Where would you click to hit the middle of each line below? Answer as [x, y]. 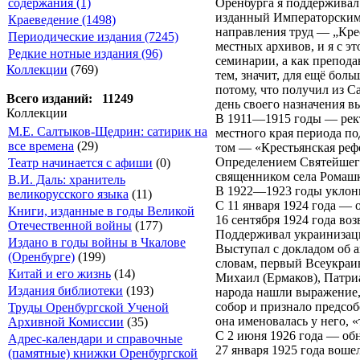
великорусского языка [68, 194]
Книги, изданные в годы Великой [101, 211]
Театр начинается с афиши [80, 163]
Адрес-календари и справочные [95, 339]
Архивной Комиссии [66, 322]
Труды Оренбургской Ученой [88, 307]
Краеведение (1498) [62, 20]
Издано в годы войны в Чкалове [97, 242]
